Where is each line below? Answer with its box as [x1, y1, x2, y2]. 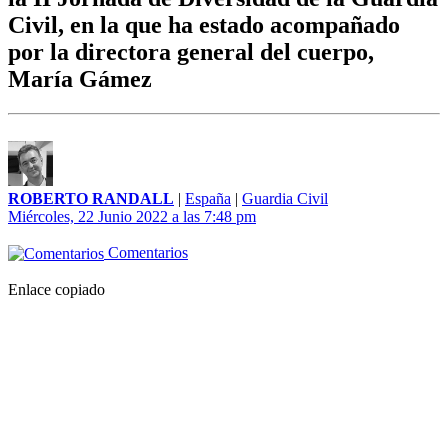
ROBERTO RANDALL [8, 190, 174, 208]
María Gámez [8, 66, 152, 93]
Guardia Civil [242, 190, 328, 208]
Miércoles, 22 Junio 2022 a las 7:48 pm [8, 208, 256, 226]
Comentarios [104, 244, 188, 262]
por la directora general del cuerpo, [8, 39, 374, 66]
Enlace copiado [8, 281, 105, 299]
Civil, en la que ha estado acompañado [8, 12, 400, 39]
